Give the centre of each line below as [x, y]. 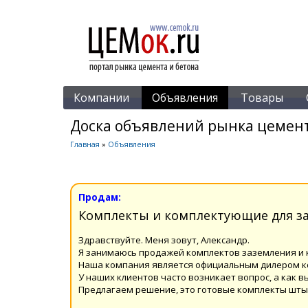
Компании [101, 98]
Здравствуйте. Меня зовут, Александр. [164, 240]
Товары [262, 98]
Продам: [100, 197]
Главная [85, 144]
